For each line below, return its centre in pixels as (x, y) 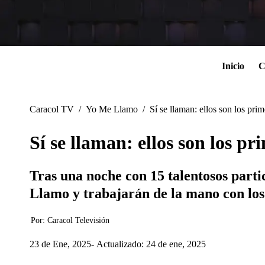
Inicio (233, 66)
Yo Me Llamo (112, 109)
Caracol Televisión (78, 221)
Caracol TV (52, 109)
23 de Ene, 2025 (60, 244)
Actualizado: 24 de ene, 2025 (151, 244)
